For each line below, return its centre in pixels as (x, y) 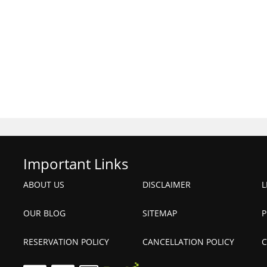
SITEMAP (160, 213)
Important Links (76, 164)
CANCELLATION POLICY (188, 242)
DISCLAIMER (167, 184)
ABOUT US (44, 184)
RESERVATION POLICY (66, 242)
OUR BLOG (44, 213)
